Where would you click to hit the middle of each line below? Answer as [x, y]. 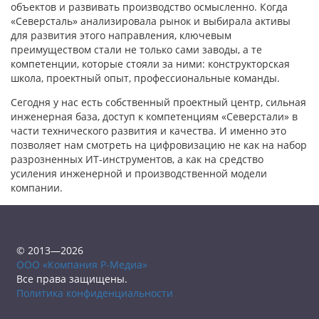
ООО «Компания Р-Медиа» [82, 265]
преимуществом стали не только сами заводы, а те [136, 50]
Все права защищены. [72, 279]
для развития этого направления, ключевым [121, 36]
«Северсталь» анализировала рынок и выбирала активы [151, 21]
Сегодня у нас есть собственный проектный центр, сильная [158, 103]
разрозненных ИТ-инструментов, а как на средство [137, 159]
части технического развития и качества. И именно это [148, 131]
